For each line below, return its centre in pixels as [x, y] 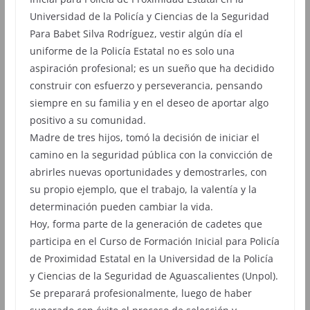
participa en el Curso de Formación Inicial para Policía [154, 241]
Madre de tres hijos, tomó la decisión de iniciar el [144, 137]
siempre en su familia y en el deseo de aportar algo [149, 102]
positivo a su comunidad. [88, 120]
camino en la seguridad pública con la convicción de [151, 154]
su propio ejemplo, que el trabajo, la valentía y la [143, 189]
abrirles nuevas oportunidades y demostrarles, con [148, 172]
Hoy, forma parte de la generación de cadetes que [146, 224]
